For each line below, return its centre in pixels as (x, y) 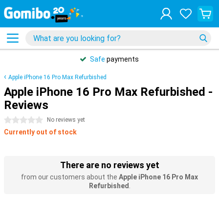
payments (122, 59)
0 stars (15, 120)
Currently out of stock (40, 132)
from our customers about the (70, 177)
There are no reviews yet (109, 165)
